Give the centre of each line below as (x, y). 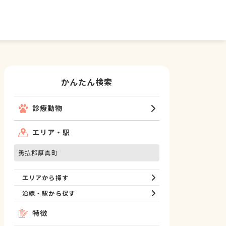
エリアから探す (45, 177)
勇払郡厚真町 (38, 153)
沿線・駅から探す (49, 193)
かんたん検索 (87, 82)
